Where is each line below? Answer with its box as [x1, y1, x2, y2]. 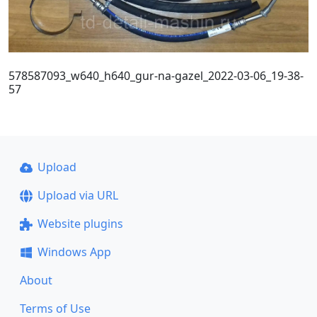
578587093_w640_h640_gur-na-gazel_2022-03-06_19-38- [8, 67, 304, 83]
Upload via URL [37, 188, 118, 203]
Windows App [37, 244, 111, 260]
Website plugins [37, 216, 123, 231]
